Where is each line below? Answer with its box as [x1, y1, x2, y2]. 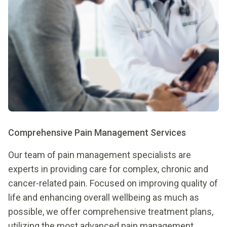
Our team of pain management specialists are [8, 149, 191, 161]
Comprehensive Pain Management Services [8, 127, 186, 138]
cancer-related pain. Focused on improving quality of [8, 178, 218, 189]
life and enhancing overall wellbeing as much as [8, 192, 199, 203]
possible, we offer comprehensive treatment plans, [8, 206, 213, 217]
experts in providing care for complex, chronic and [8, 164, 208, 175]
